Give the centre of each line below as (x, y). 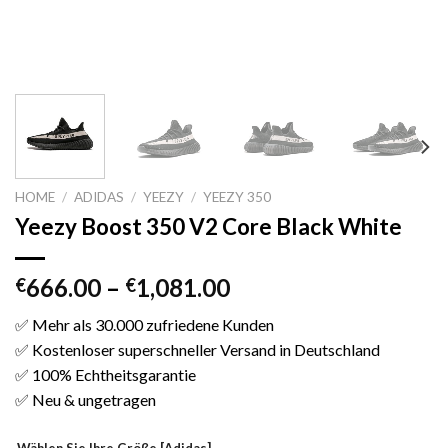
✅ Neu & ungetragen (85, 399)
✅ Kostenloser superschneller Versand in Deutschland (197, 349)
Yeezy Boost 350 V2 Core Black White (208, 226)
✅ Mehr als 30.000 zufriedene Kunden (144, 324)
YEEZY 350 (237, 196)
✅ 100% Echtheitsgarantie (105, 374)
